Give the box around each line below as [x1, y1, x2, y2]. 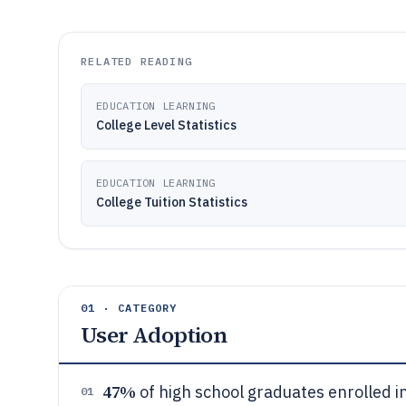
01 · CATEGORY [81, 301, 178, 314]
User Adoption [81, 320, 227, 350]
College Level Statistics [96, 117, 237, 133]
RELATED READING [81, 54, 192, 68]
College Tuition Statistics [96, 194, 247, 210]
